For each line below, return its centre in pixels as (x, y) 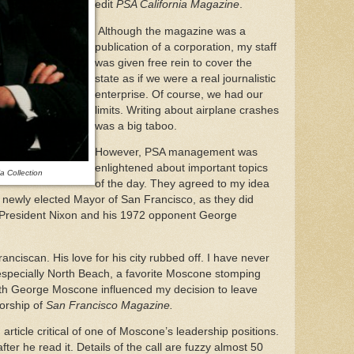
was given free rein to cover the (173, 62)
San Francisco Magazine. (111, 305)
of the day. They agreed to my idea (182, 184)
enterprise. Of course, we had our (179, 94)
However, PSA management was (176, 153)
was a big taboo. (137, 126)
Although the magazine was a (170, 31)
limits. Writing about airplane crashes (187, 110)
